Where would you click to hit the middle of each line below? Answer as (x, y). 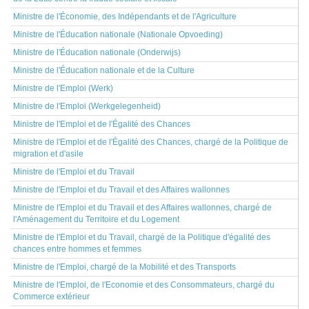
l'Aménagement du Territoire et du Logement (96, 219)
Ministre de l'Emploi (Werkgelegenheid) (87, 106)
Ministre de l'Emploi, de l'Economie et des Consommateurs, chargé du (144, 285)
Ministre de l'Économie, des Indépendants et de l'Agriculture (125, 17)
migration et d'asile (48, 154)
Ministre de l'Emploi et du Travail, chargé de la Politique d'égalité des (142, 237)
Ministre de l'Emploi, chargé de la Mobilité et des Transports (124, 267)
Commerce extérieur (51, 297)
